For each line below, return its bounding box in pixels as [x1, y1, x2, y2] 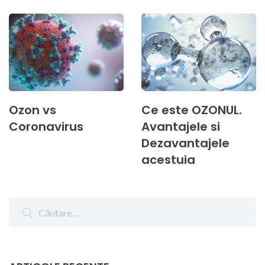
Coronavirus [9, 118, 83, 135]
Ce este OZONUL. [141, 102, 242, 119]
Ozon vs [9, 102, 56, 119]
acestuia [141, 151, 195, 169]
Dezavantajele [141, 135, 230, 152]
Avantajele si [141, 118, 220, 135]
